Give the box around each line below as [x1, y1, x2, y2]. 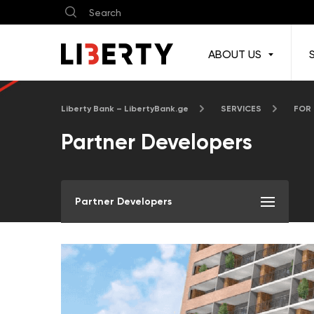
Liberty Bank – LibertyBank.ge [61, 104, 189, 114]
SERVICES [221, 104, 261, 114]
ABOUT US [208, 48, 261, 61]
